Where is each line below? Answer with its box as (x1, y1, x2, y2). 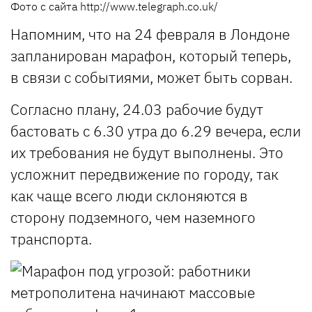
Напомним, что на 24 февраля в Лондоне (10, 24, 290, 44)
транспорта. (10, 228, 92, 249)
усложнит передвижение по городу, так (10, 164, 279, 184)
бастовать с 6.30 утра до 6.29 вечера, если (10, 120, 301, 141)
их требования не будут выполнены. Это (10, 142, 283, 162)
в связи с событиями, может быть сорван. (10, 67, 296, 87)
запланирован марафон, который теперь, (10, 45, 291, 65)
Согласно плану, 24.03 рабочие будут (10, 99, 263, 119)
